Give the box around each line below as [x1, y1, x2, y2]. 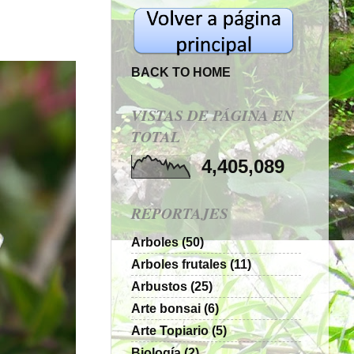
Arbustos [131, 278, 187, 293]
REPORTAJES [131, 201, 228, 224]
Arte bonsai [131, 300, 201, 315]
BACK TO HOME [131, 65, 231, 80]
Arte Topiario [131, 322, 209, 337]
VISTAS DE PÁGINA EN [131, 104, 294, 126]
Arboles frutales [131, 256, 227, 271]
